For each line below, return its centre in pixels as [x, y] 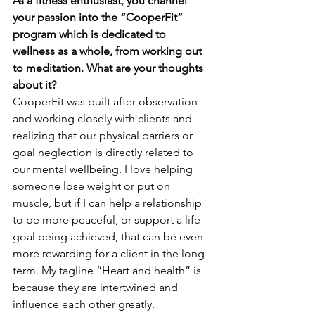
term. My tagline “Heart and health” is [108, 271]
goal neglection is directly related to [104, 153]
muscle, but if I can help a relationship [109, 203]
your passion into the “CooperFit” [99, 18]
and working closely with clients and [104, 119]
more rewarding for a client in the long [110, 254]
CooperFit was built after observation [107, 102]
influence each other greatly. [84, 304]
